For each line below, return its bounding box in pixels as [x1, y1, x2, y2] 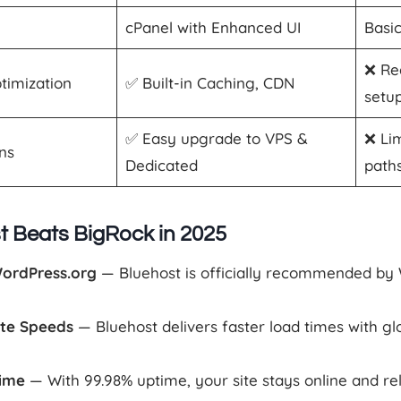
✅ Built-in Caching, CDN [124, 73, 294, 92]
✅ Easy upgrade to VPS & [124, 128, 308, 148]
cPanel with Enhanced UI [124, 17, 301, 37]
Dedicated [124, 155, 198, 175]
